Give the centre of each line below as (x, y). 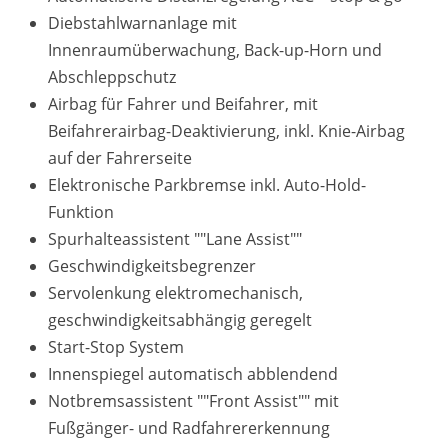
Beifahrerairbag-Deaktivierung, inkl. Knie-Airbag (226, 131)
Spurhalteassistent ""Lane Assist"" (175, 239)
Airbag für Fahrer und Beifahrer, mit (183, 104)
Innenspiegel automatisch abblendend (193, 374)
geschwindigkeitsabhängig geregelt (180, 320)
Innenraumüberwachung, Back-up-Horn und (215, 50)
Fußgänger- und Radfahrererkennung (189, 428)
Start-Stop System (116, 347)
